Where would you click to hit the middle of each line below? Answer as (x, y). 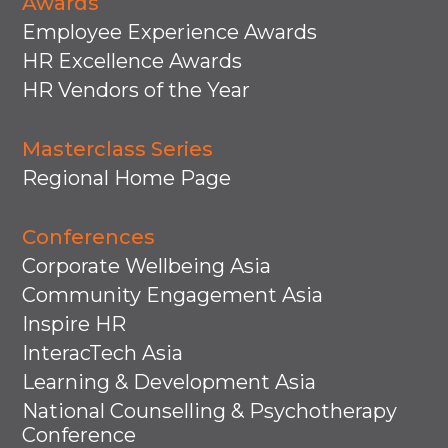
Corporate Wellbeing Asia (147, 265)
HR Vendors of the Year (136, 89)
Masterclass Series (118, 148)
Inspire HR (74, 323)
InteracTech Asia (103, 352)
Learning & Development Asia (169, 381)
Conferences (89, 236)
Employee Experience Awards (170, 31)
